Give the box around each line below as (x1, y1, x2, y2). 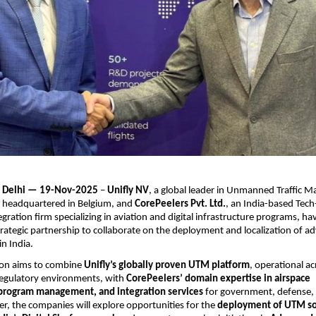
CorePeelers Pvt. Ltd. (135, 199, 226, 209)
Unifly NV (107, 186, 150, 196)
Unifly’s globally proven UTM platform (84, 260, 250, 271)
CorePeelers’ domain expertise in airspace (126, 273, 311, 284)
